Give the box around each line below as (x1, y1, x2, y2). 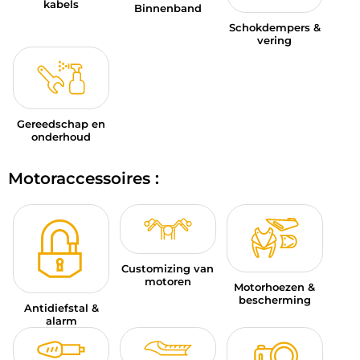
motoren (144, 274, 191, 288)
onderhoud (31, 130, 92, 144)
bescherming (238, 293, 311, 307)
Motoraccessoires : (8, 169, 159, 189)
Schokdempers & (228, 21, 321, 35)
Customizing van (121, 261, 215, 275)
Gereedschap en (17, 117, 106, 131)
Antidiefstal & (23, 301, 99, 315)
